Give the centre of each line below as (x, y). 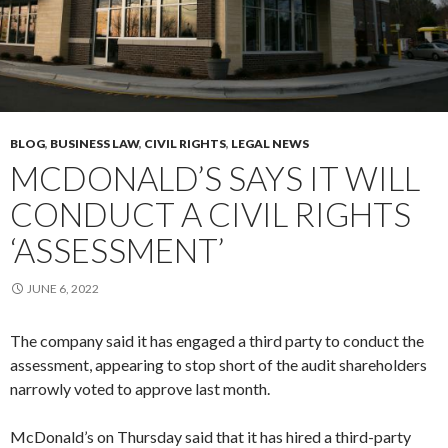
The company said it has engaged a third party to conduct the (217, 341)
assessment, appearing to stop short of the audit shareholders (218, 365)
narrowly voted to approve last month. (140, 389)
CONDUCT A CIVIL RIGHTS (210, 214)
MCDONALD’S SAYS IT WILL (215, 178)
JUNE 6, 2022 (63, 289)
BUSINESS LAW (94, 144)
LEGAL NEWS (270, 144)
